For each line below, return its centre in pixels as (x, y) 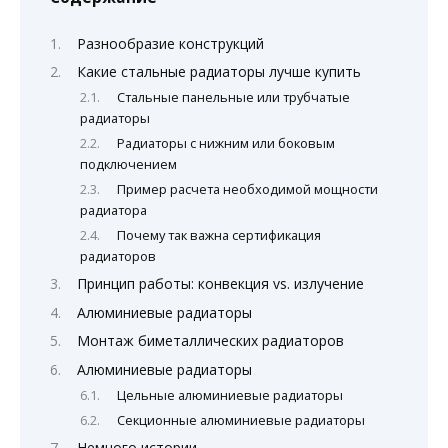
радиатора (113, 209)
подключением (128, 163)
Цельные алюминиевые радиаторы (230, 394)
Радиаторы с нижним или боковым (226, 142)
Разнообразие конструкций (171, 43)
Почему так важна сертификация (219, 234)
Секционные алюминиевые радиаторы (241, 419)
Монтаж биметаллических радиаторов (211, 341)
